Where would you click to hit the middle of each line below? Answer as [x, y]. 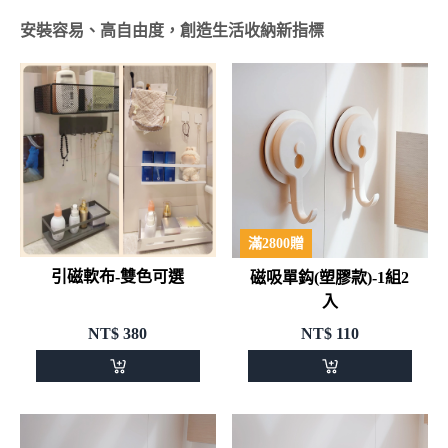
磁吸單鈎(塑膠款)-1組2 [330, 278]
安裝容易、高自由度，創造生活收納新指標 [172, 30]
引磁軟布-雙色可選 [118, 277]
